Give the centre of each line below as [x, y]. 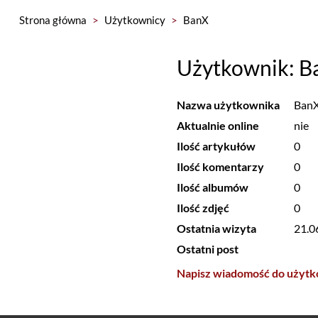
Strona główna [53, 20]
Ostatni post [207, 249]
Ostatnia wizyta [216, 228]
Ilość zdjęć [203, 208]
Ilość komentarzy [220, 166]
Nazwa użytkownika [228, 105]
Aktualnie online [218, 125]
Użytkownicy [135, 20]
